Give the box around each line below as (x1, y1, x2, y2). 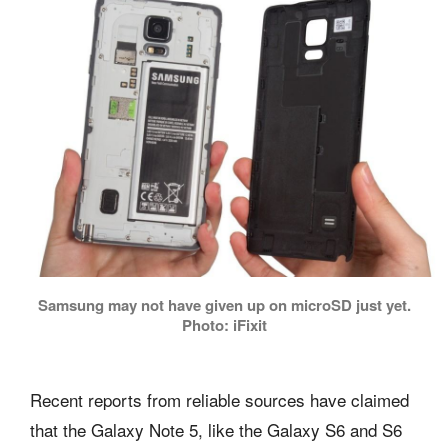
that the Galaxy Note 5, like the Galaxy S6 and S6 (30, 417, 402, 443)
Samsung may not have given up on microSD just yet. (37, 294, 411, 317)
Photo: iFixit (181, 314, 267, 337)
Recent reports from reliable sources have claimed (30, 387, 409, 413)
